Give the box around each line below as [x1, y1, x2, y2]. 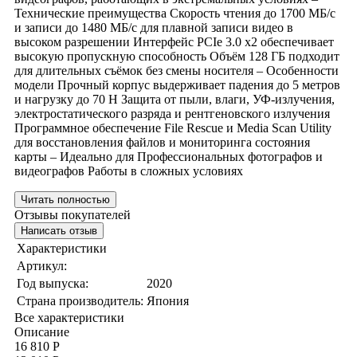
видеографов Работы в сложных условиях [14, 163, 243, 178]
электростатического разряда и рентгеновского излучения [14, 106, 330, 120]
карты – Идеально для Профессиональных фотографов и [14, 149, 323, 163]
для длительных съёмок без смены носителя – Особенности [14, 63, 339, 77]
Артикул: [17, 258, 67, 273]
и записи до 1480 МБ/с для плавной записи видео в [14, 20, 293, 34]
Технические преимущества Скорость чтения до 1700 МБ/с [14, 6, 335, 20]
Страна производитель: [17, 293, 143, 308]
